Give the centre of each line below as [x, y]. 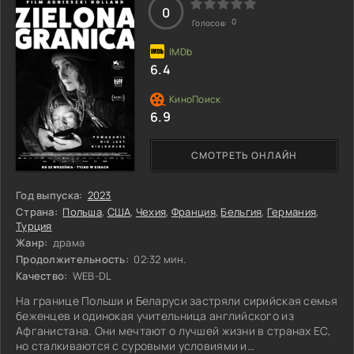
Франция [193, 212]
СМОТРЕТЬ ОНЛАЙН [244, 155]
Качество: [42, 276]
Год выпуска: [49, 195]
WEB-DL [91, 276]
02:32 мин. [159, 259]
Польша [82, 212]
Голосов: [211, 23]
